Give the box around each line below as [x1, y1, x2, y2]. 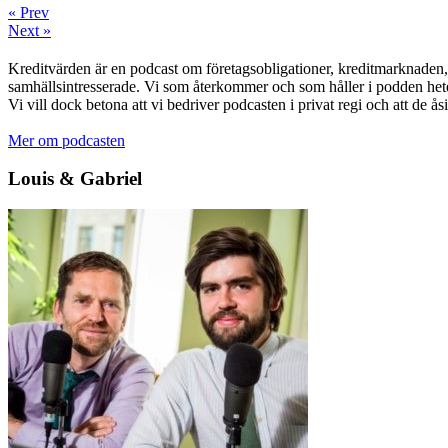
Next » [8, 21, 51, 39]
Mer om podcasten [8, 131, 125, 149]
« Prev [8, 3, 49, 21]
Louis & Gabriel [8, 168, 142, 190]
